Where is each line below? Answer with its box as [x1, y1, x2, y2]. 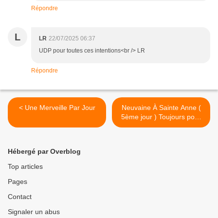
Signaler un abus [8, 208, 60, 216]
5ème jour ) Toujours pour [121, 113, 201, 121]
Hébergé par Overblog [8, 147, 81, 156]
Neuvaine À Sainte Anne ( [121, 104, 201, 112]
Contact [8, 193, 32, 201]
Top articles [8, 163, 43, 171]
